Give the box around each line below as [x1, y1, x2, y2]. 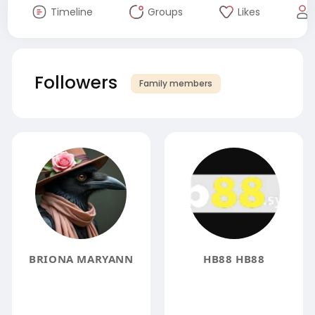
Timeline [50, 4, 93, 19]
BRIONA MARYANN [29, 251, 134, 266]
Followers [29, 70, 122, 95]
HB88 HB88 [202, 251, 265, 266]
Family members [139, 77, 212, 89]
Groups [147, 4, 183, 19]
